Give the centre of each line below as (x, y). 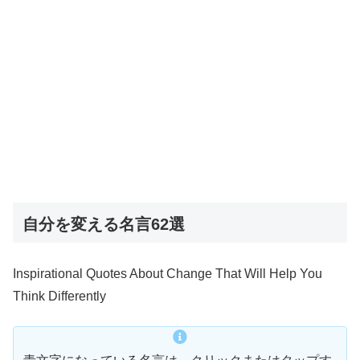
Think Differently (59, 297)
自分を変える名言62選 (104, 225)
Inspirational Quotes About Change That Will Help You (168, 274)
